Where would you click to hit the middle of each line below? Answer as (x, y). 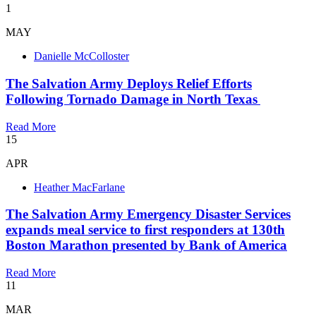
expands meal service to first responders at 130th (145, 230)
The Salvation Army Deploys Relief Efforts (129, 83)
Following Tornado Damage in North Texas (133, 99)
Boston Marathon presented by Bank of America (146, 245)
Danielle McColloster (81, 56)
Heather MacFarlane (79, 187)
